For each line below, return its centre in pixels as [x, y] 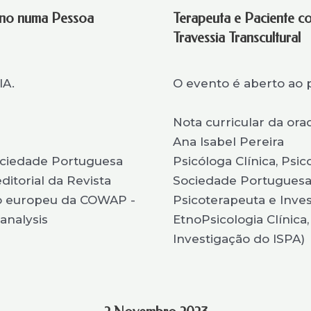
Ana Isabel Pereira [228, 142]
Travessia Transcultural [237, 38]
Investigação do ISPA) [239, 239]
